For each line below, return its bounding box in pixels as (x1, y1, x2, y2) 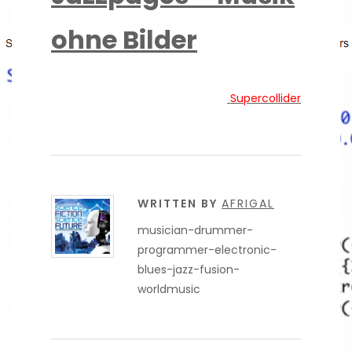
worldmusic (137, 280, 200, 297)
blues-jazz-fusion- (137, 261, 240, 277)
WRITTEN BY (137, 195, 222, 211)
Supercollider (227, 90, 301, 106)
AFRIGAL (222, 195, 274, 211)
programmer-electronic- (137, 241, 277, 258)
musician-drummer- (137, 222, 253, 238)
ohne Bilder (51, 21, 197, 57)
